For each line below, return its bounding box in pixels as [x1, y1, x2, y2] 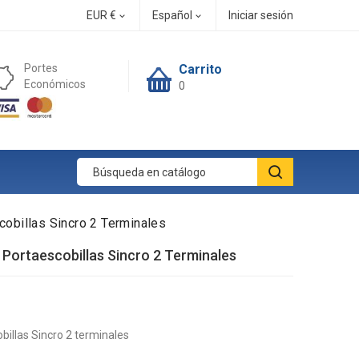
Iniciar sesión [228, 9, 293, 22]
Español [152, 9, 192, 22]
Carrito [179, 62, 222, 77]
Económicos [24, 78, 87, 91]
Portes [24, 62, 58, 75]
